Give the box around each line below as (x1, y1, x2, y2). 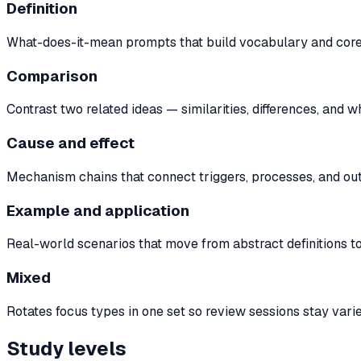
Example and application (6, 200, 189, 221)
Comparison (6, 65, 98, 86)
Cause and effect (6, 133, 135, 154)
